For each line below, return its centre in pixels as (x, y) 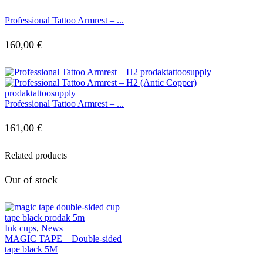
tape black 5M (31, 249)
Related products (36, 155)
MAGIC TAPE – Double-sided (63, 239)
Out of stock (31, 180)
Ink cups (21, 228)
